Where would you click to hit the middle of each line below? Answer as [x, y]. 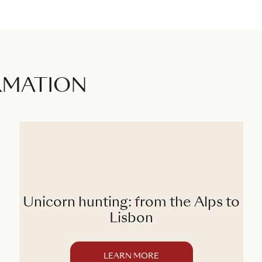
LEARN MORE [131, 256]
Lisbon [131, 219]
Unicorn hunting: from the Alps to [131, 203]
